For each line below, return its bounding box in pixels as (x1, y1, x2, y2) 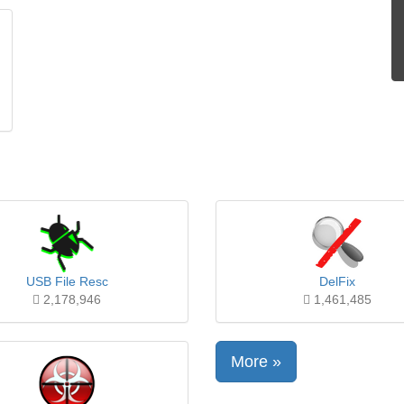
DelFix (319, 274, 355, 289)
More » (231, 353, 281, 371)
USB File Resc (25, 274, 108, 289)
